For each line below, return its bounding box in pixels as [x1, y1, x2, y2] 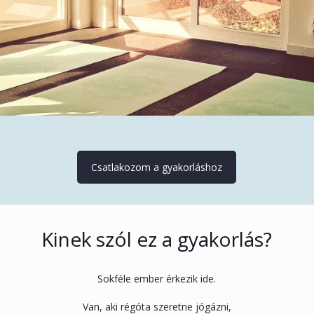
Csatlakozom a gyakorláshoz [91, 160, 223, 174]
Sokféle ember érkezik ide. [97, 271, 217, 285]
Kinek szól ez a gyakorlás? [41, 225, 273, 252]
